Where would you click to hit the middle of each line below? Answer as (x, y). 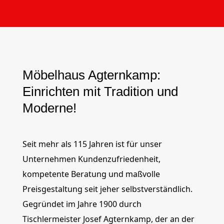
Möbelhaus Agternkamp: (91, 75)
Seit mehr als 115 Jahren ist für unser (92, 144)
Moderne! (49, 108)
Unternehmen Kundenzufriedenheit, (91, 159)
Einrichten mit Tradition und (100, 91)
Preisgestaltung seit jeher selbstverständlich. (107, 189)
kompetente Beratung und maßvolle (91, 174)
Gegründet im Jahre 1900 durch (82, 204)
